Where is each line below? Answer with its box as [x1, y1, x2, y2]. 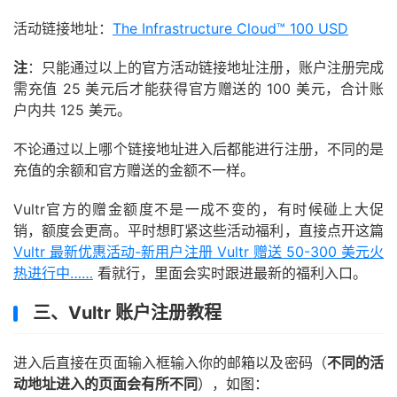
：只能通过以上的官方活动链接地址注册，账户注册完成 [27, 58, 385, 76]
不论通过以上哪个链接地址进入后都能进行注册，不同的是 [13, 140, 384, 158]
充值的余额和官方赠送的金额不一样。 [13, 161, 254, 179]
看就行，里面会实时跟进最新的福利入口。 [93, 264, 367, 282]
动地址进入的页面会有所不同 [13, 375, 198, 393]
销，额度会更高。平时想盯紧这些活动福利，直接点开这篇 [13, 222, 384, 239]
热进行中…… [13, 264, 93, 282]
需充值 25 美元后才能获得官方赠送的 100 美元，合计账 [13, 80, 384, 97]
